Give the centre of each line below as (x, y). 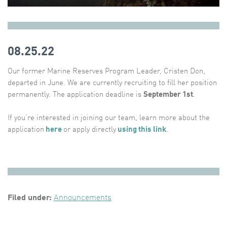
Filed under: (30, 198)
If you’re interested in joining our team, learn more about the (109, 118)
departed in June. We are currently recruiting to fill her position (112, 83)
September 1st (168, 95)
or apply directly (90, 130)
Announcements (83, 198)
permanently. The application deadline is (75, 95)
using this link (141, 130)
